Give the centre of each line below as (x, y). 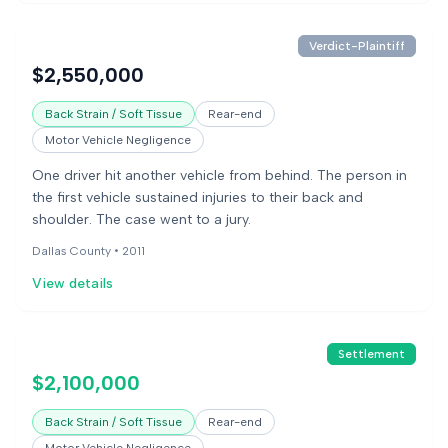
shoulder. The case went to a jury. (141, 219)
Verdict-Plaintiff (357, 46)
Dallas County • (77, 251)
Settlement (371, 354)
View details (72, 283)
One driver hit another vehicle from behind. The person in (219, 175)
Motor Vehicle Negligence (118, 140)
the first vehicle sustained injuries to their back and (197, 197)
